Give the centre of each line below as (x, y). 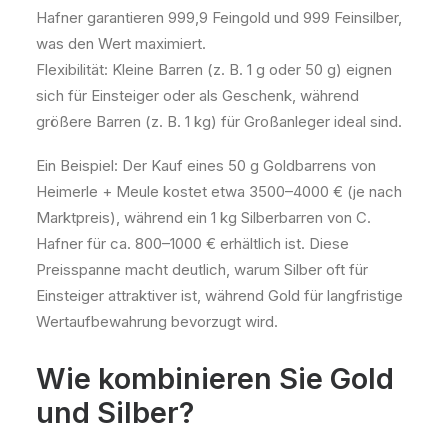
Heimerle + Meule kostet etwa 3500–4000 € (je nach (219, 191)
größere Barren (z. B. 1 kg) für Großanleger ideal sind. (219, 121)
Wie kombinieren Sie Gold (215, 378)
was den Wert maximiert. (121, 43)
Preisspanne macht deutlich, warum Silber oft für (202, 269)
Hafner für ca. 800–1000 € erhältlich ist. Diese (192, 243)
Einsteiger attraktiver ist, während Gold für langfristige (219, 295)
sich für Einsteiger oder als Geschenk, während (197, 95)
